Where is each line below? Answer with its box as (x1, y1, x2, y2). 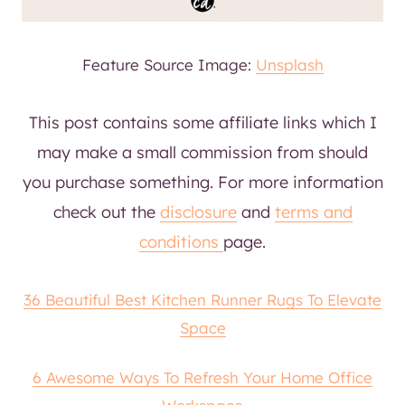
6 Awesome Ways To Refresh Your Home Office (33, 367, 372, 387)
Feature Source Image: (81, 54, 256, 74)
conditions (139, 231, 223, 252)
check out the (52, 201, 160, 222)
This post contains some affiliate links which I (28, 111, 377, 133)
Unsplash (255, 54, 324, 74)
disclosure (159, 201, 237, 222)
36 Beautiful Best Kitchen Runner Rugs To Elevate (24, 289, 381, 309)
